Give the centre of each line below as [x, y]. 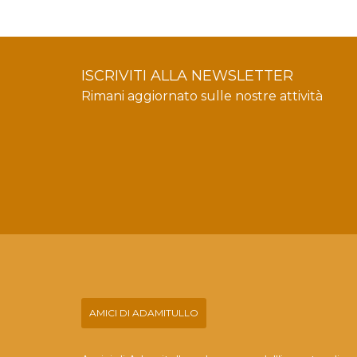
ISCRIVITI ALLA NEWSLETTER [187, 76]
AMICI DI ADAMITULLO [144, 313]
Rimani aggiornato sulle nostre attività [202, 96]
